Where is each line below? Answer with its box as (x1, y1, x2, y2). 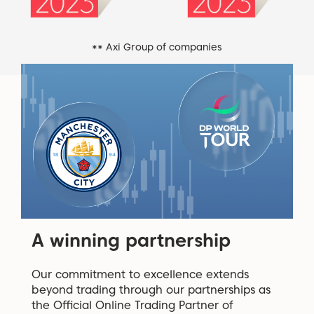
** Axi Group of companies (92, 41, 222, 53)
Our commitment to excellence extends (32, 268, 249, 282)
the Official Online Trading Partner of (32, 299, 233, 313)
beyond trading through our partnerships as (32, 283, 271, 297)
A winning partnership (32, 229, 231, 252)
